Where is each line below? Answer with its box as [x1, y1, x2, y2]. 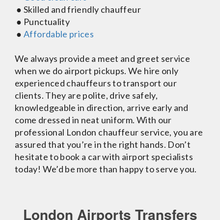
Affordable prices [24, 28, 94, 39]
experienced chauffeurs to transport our [15, 78, 177, 88]
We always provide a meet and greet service [15, 53, 191, 64]
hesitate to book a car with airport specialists [15, 151, 193, 162]
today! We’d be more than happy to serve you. [15, 164, 197, 174]
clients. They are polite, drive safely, [15, 90, 158, 101]
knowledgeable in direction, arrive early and [15, 102, 189, 113]
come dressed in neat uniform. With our [15, 114, 172, 125]
